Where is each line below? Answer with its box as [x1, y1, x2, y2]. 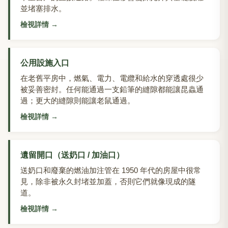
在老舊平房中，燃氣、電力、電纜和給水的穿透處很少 [20, 74, 204, 83]
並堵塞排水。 [20, 4, 66, 13]
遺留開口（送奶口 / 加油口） [20, 151, 124, 160]
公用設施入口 [20, 59, 69, 68]
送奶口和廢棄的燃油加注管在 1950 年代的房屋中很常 [20, 166, 201, 175]
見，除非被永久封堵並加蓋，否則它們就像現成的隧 [20, 177, 196, 186]
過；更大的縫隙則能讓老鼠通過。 [20, 96, 135, 105]
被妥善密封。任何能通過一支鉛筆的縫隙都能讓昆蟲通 [20, 85, 204, 94]
